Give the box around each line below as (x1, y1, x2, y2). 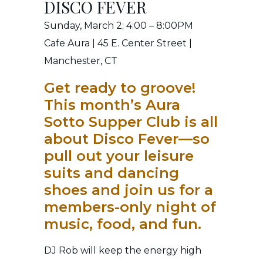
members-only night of (44, 198, 216, 216)
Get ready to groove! (44, 79, 195, 97)
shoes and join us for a (44, 181, 213, 199)
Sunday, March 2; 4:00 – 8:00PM (44, 20, 193, 32)
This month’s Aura (44, 96, 180, 114)
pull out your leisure (44, 147, 194, 165)
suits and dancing (44, 164, 179, 182)
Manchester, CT (44, 55, 117, 67)
